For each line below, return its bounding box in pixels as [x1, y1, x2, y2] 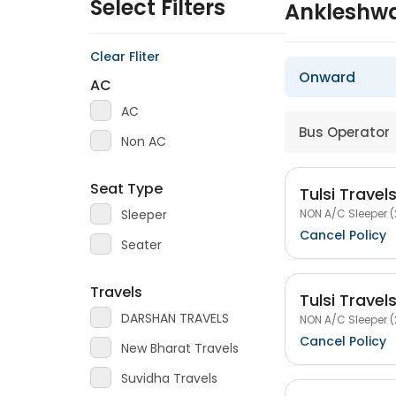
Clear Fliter [90, 48, 160, 65]
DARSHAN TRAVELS [121, 309, 229, 327]
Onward [299, 67, 355, 88]
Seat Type [90, 179, 163, 199]
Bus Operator [299, 123, 390, 141]
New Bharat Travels [121, 339, 239, 357]
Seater [121, 236, 162, 254]
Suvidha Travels [121, 369, 217, 387]
